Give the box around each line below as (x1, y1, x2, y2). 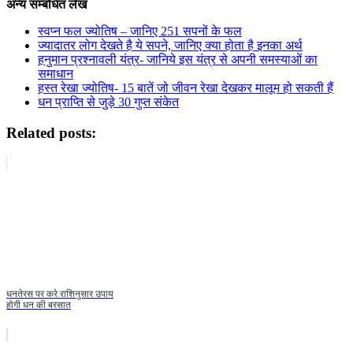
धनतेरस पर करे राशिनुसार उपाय (6, 288, 113, 300)
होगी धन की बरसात (6, 299, 71, 311)
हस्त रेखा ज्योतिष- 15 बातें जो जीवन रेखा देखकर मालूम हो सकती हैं (38, 80, 333, 95)
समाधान (38, 66, 73, 80)
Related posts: (6, 124, 96, 141)
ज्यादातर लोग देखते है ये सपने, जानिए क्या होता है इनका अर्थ (38, 38, 303, 52)
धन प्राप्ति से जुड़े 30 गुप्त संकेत (38, 95, 179, 109)
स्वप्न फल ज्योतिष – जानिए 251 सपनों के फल (38, 24, 242, 38)
